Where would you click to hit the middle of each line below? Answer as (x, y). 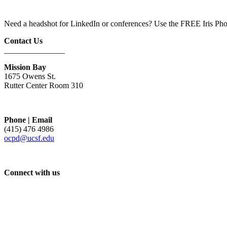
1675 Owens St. (30, 77)
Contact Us (23, 41)
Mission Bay (25, 67)
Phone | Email (28, 120)
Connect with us (32, 173)
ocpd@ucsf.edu (29, 138)
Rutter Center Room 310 (44, 86)
